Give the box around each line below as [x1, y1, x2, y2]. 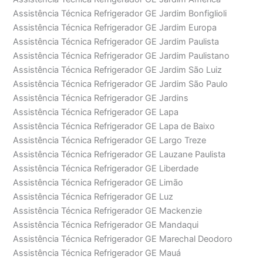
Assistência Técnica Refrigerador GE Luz [13, 191, 174, 203]
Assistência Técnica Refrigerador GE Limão [13, 177, 184, 188]
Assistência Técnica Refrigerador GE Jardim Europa [13, 22, 217, 33]
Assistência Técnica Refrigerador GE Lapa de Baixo [13, 121, 215, 132]
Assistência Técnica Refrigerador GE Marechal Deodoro [13, 234, 233, 245]
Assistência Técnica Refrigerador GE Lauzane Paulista [13, 149, 226, 160]
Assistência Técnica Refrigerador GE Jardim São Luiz [13, 65, 222, 76]
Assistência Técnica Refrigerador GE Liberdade [13, 163, 199, 174]
